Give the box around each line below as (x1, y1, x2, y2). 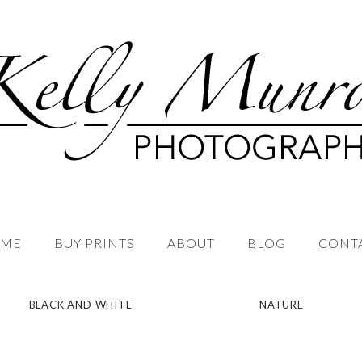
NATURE (259, 298, 304, 311)
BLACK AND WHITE (28, 298, 133, 311)
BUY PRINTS (54, 235, 135, 250)
